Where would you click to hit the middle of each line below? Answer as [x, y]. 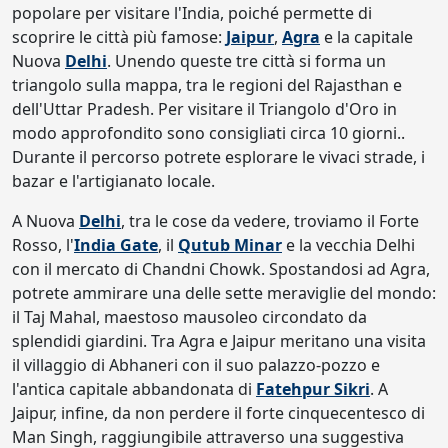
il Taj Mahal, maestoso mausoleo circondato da [189, 317]
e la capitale [366, 37]
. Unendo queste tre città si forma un [246, 61]
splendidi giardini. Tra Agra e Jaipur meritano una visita [219, 341]
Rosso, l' [43, 245]
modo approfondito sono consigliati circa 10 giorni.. [208, 133]
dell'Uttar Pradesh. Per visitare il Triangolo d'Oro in [204, 109]
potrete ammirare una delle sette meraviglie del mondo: [224, 293]
